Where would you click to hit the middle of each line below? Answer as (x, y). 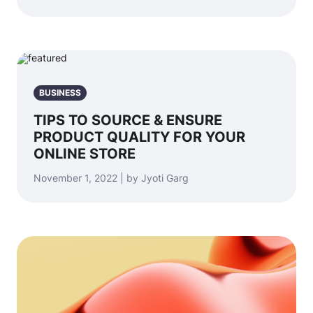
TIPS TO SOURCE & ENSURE (128, 120)
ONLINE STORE (85, 154)
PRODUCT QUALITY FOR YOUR (139, 137)
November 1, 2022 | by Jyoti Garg (111, 178)
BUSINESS (60, 93)
